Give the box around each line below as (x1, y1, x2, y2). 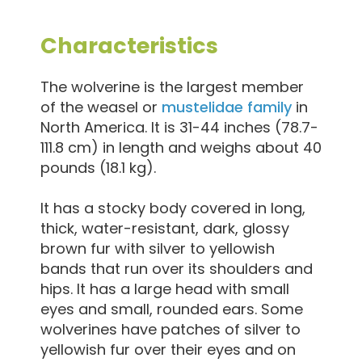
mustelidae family (162, 97, 292, 118)
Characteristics (40, 31, 218, 61)
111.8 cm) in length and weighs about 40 (40, 137, 322, 158)
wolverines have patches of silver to (40, 319, 301, 340)
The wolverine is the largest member (40, 77, 304, 98)
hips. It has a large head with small (40, 279, 289, 300)
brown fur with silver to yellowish (40, 238, 275, 259)
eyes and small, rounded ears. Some (40, 299, 303, 320)
